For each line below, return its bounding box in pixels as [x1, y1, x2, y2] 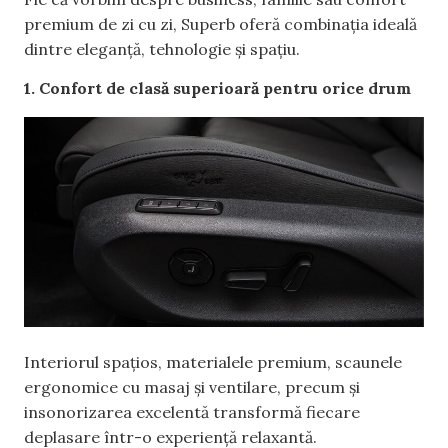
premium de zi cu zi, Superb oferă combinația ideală [24, 13, 417, 34]
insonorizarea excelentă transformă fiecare [24, 401, 360, 422]
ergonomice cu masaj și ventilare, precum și [24, 376, 360, 397]
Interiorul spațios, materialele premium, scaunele [24, 351, 402, 372]
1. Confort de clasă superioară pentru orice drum [24, 78, 411, 99]
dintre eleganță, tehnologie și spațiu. [24, 38, 300, 59]
